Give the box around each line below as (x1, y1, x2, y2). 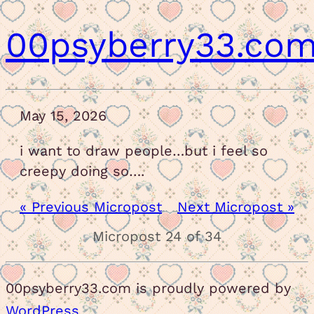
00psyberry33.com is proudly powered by (6, 280, 291, 296)
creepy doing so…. (20, 163, 144, 179)
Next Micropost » (177, 198, 294, 215)
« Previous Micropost (20, 198, 162, 215)
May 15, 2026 (20, 107, 107, 124)
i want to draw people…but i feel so (20, 142, 268, 159)
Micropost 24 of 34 (93, 228, 221, 245)
